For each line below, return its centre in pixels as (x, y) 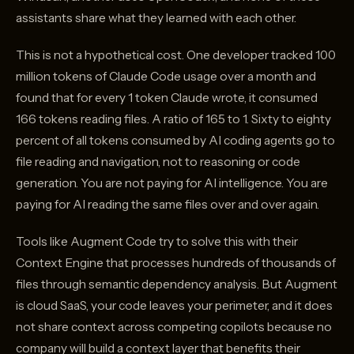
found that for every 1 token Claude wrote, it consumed (167, 98)
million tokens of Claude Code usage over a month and (166, 77)
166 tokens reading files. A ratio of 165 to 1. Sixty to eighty (173, 119)
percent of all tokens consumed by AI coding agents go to (175, 141)
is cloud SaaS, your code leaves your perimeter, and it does (174, 306)
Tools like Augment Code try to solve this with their (157, 242)
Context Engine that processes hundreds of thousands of (176, 263)
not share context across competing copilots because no (174, 327)
